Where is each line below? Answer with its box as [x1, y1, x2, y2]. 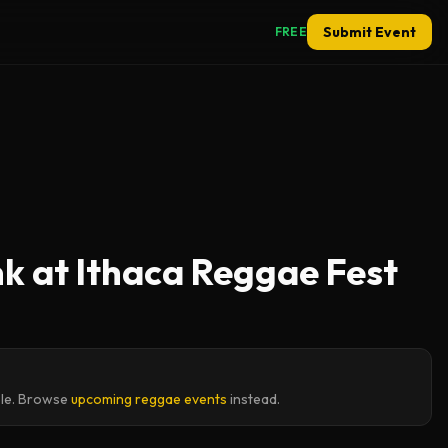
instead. [227, 390, 280, 408]
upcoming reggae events [71, 390, 227, 408]
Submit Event [322, 23, 416, 41]
